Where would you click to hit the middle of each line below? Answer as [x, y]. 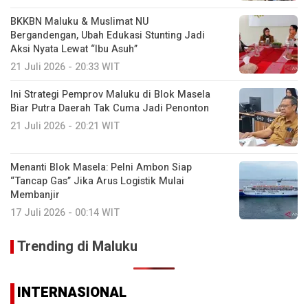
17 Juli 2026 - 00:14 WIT [65, 212]
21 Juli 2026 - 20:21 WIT [65, 126]
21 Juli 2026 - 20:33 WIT [65, 67]
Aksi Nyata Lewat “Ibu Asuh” [74, 49]
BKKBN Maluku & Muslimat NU [79, 21]
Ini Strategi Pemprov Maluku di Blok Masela [110, 94]
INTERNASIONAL [72, 292]
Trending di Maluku [77, 246]
